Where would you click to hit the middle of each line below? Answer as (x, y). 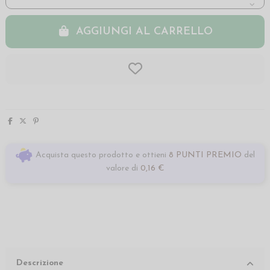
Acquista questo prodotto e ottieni (100, 155)
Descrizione (40, 263)
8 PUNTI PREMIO (205, 155)
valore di (123, 169)
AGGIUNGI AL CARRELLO (145, 31)
